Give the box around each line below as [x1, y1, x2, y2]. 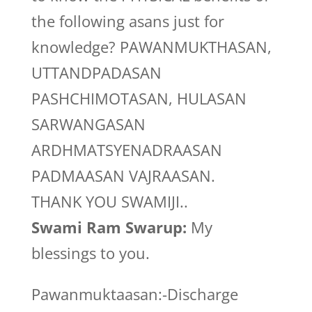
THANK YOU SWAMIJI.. [31, 191, 188, 212]
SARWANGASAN [31, 114, 146, 134]
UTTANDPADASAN [31, 62, 162, 83]
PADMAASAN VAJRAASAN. [31, 165, 215, 186]
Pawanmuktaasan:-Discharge [31, 283, 238, 304]
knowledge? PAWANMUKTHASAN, [31, 36, 272, 57]
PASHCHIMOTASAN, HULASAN [31, 88, 247, 109]
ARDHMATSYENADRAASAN [31, 139, 222, 160]
